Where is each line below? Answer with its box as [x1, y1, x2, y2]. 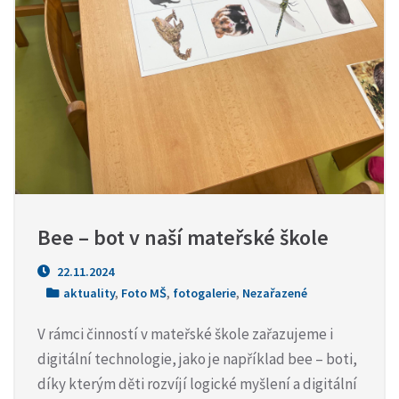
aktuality [63, 285, 115, 301]
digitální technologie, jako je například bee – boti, [37, 349, 357, 369]
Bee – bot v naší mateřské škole [37, 224, 329, 251]
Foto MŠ [121, 285, 167, 301]
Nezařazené [242, 285, 307, 301]
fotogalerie [173, 285, 236, 301]
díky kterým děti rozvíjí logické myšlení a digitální [37, 374, 357, 394]
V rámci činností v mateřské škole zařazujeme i [37, 324, 333, 344]
